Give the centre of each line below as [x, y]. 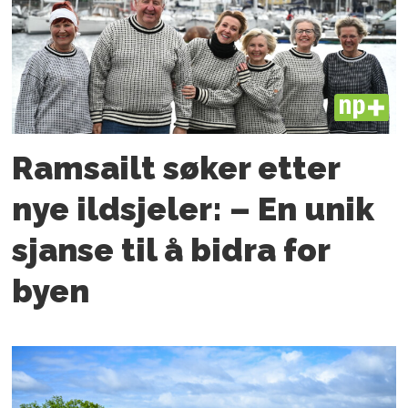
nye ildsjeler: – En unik [194, 209]
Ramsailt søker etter [176, 168]
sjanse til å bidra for [171, 250]
